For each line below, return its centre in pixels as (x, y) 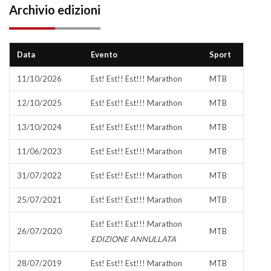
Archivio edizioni (55, 10)
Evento (104, 54)
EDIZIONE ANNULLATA (133, 239)
